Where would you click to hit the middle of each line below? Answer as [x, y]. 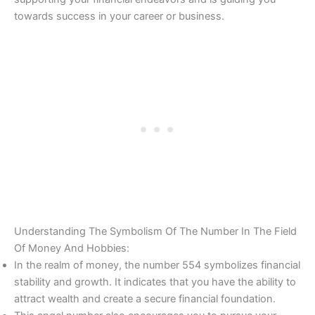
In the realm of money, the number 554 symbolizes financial [157, 265]
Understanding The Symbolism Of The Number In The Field [155, 231]
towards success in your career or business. [119, 16]
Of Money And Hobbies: [72, 248]
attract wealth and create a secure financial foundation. [145, 298]
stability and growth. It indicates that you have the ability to [155, 282]
